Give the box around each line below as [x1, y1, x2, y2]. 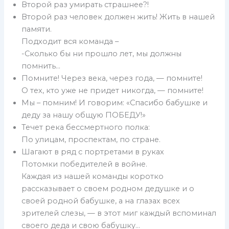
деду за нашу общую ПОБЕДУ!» [21, 110, 146, 120]
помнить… [21, 61, 61, 71]
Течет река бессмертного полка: [21, 123, 150, 132]
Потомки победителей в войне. [21, 159, 148, 169]
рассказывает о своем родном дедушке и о [21, 184, 195, 194]
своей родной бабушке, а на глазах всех [21, 196, 180, 206]
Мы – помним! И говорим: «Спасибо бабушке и [21, 98, 208, 108]
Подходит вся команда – [21, 37, 119, 47]
